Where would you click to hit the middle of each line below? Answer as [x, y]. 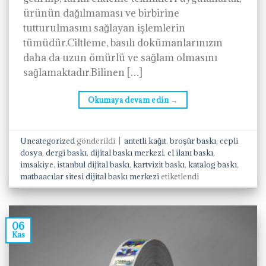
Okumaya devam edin [129, 100]
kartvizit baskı [159, 164]
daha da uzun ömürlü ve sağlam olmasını [120, 58]
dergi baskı [66, 152]
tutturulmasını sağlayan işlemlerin [104, 28]
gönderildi [96, 140]
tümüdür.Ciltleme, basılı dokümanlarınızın [123, 43]
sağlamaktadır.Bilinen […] [83, 73]
